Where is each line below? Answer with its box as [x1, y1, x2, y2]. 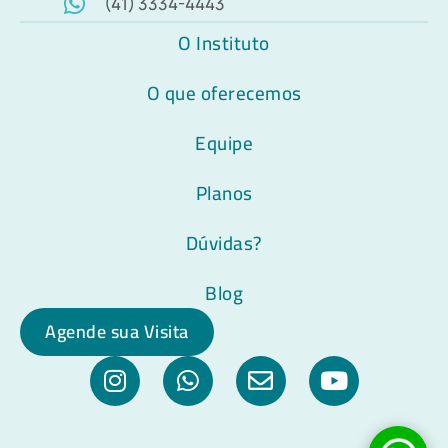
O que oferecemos [146, 74, 302, 111]
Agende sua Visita [45, 314, 189, 348]
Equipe [195, 124, 253, 161]
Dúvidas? [185, 224, 263, 261]
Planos [195, 174, 253, 211]
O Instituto [178, 24, 270, 61]
